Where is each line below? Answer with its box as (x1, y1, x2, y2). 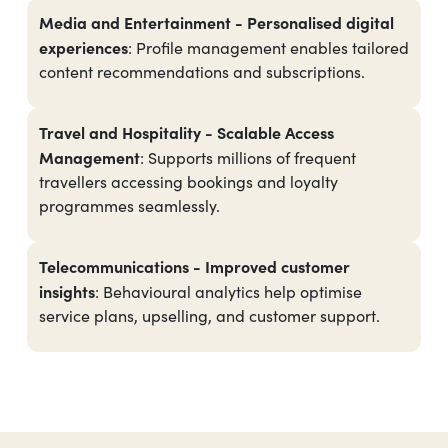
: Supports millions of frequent (140, 147, 356, 169)
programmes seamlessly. (39, 195, 220, 217)
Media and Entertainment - (39, 11, 247, 34)
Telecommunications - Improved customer (39, 255, 350, 278)
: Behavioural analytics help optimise (95, 281, 362, 303)
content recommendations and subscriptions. (39, 61, 365, 83)
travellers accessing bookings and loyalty (39, 171, 338, 193)
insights (39, 280, 95, 303)
